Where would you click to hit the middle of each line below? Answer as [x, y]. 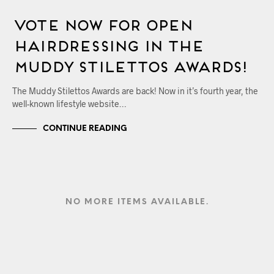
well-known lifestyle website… [69, 104]
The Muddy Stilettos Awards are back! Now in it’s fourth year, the [135, 91]
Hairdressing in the [107, 44]
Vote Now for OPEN [102, 24]
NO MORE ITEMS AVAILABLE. [137, 202]
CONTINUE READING [85, 128]
